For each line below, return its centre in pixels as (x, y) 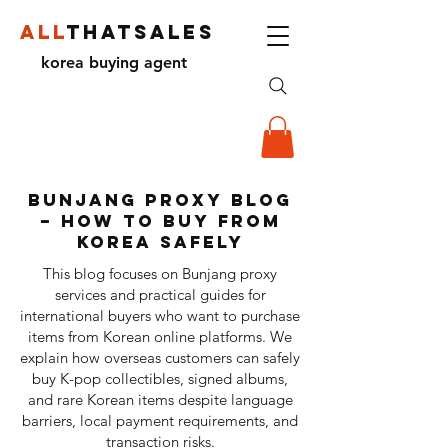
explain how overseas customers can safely (160, 357)
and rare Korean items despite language (160, 399)
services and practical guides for (160, 294)
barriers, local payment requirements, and (160, 420)
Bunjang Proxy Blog (160, 199)
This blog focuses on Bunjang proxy (160, 273)
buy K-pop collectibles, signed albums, (160, 378)
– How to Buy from (160, 220)
